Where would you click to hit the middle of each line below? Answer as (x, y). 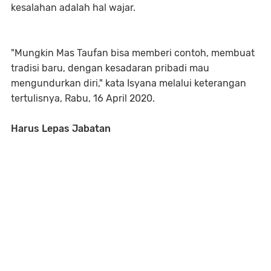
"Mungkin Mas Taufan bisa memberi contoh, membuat (133, 53)
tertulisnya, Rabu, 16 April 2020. (83, 98)
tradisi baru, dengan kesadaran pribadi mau (110, 68)
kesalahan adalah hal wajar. (73, 8)
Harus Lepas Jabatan (61, 129)
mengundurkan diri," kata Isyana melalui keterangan (129, 83)
